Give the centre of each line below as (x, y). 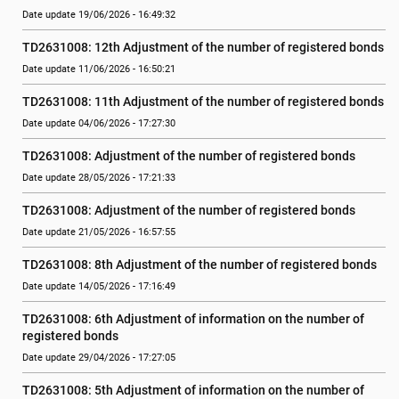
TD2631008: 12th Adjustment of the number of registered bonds (203, 47)
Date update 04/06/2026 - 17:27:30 (99, 123)
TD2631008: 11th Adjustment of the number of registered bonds (203, 102)
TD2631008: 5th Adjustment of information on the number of (193, 390)
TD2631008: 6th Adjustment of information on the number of (193, 319)
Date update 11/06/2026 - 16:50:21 (99, 69)
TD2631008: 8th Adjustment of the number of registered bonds (199, 265)
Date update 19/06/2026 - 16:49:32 (99, 15)
